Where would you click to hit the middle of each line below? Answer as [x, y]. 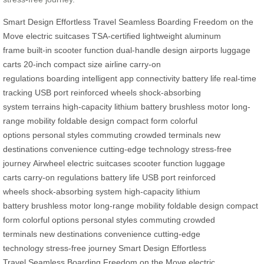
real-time [240, 79]
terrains [46, 107]
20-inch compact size [63, 65]
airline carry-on [133, 65]
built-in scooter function [70, 50]
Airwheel [49, 164]
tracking [18, 93]
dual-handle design [152, 50]
